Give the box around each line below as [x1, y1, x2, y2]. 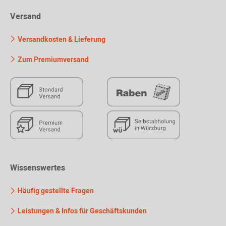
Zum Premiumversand [16, 54, 89, 65]
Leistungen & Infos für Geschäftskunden [16, 206, 147, 217]
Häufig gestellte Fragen [16, 186, 94, 197]
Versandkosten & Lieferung [16, 34, 105, 45]
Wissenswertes [10, 162, 65, 175]
